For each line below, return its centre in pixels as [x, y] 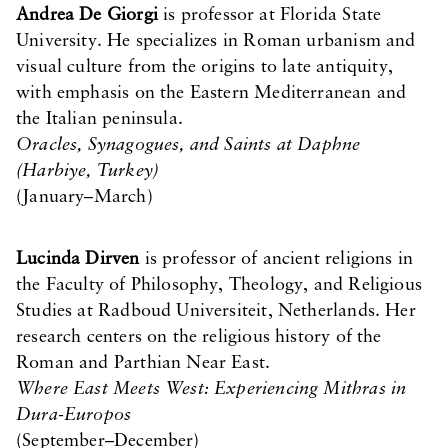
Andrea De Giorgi [87, 15]
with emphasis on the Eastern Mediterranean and [211, 93]
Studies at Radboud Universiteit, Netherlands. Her [216, 311]
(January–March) [84, 197]
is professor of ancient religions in [276, 259]
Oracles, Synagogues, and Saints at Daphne [188, 145]
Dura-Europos [74, 415]
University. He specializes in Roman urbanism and [216, 41]
